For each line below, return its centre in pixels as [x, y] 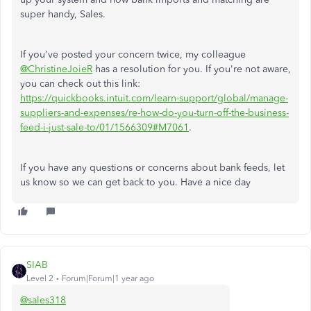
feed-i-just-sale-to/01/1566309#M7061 [104, 127]
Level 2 [40, 278]
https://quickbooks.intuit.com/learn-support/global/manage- [154, 98]
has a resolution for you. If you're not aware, [192, 69]
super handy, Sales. [63, 14]
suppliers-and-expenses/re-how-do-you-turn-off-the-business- [154, 113]
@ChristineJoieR [56, 69]
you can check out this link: [80, 84]
